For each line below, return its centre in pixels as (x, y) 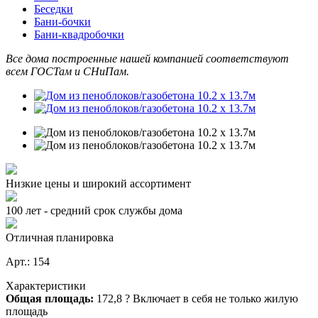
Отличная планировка (60, 237)
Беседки (54, 9)
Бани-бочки (62, 21)
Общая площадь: (51, 298)
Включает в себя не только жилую (215, 298)
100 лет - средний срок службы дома (94, 210)
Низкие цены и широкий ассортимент (98, 183)
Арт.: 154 (28, 261)
